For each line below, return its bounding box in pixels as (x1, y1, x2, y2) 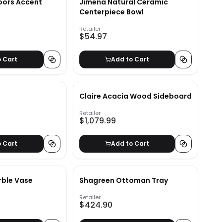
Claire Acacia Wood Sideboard (79, 91, 192, 102)
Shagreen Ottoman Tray (79, 175, 168, 186)
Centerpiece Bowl (79, 7, 144, 17)
